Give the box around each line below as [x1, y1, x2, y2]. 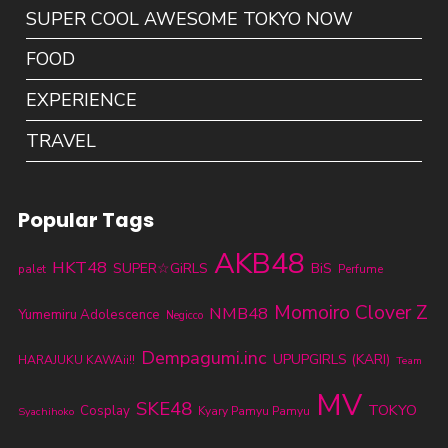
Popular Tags [17, 206, 154, 235]
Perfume [337, 261, 383, 278]
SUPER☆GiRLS [112, 259, 208, 279]
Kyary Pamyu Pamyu [197, 403, 310, 420]
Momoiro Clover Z [273, 300, 428, 327]
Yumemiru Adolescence [17, 306, 160, 325]
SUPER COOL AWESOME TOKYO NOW [26, 6, 354, 31]
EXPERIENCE [26, 88, 138, 113]
